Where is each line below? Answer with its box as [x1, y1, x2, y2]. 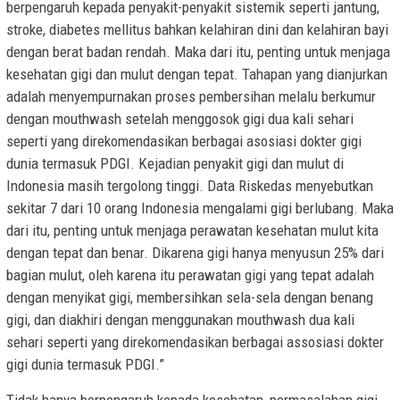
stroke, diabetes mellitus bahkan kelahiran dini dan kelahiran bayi [6, 21, 388, 39]
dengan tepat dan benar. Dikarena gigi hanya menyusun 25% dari [6, 244, 384, 262]
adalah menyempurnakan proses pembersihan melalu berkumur [6, 87, 376, 106]
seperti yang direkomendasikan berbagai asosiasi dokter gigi [6, 132, 362, 151]
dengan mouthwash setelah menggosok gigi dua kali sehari [6, 110, 354, 129]
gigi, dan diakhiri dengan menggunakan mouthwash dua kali [6, 311, 354, 329]
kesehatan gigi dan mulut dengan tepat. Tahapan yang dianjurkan [6, 65, 387, 84]
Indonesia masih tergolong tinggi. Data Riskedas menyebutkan [6, 177, 373, 196]
